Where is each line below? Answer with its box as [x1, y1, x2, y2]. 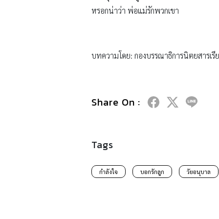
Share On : [91, 95, 140, 110]
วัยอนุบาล [187, 168, 211, 176]
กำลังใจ [99, 168, 118, 176]
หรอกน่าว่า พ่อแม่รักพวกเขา [91, 5, 179, 16]
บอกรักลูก [140, 168, 164, 176]
